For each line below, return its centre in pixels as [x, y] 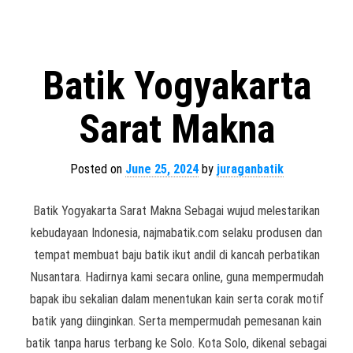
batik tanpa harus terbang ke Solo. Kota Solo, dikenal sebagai [176, 343]
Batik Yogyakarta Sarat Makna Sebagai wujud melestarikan [176, 211]
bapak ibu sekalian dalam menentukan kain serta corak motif [176, 299]
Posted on [97, 169]
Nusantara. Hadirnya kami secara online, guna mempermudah [176, 277]
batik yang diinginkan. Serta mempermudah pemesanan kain [176, 321]
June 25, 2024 [162, 169]
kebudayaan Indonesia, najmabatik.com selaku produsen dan [176, 233]
